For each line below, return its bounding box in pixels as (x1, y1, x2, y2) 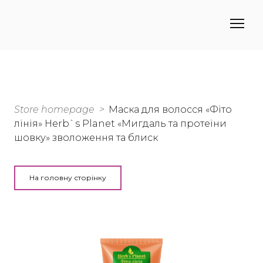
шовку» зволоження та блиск (14, 132, 158, 143)
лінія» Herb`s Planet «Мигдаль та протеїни (14, 118, 227, 129)
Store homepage (14, 104, 95, 115)
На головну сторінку (29, 173, 106, 182)
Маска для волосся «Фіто (109, 104, 232, 115)
